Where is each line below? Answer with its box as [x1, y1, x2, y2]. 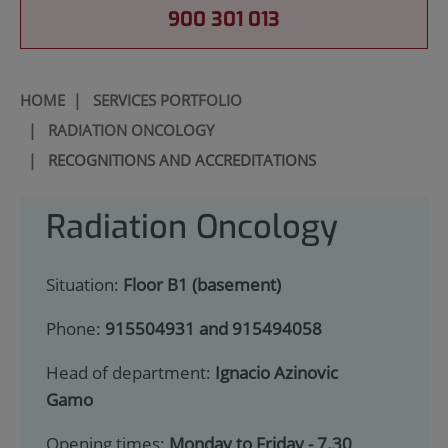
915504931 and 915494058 [104, 317, 322, 341]
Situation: [45, 273, 123, 297]
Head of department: [45, 360, 215, 384]
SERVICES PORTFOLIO [92, 89, 242, 110]
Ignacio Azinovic [214, 360, 338, 384]
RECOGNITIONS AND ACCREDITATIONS [47, 149, 316, 170]
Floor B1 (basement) [122, 273, 281, 297]
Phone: [45, 317, 105, 341]
